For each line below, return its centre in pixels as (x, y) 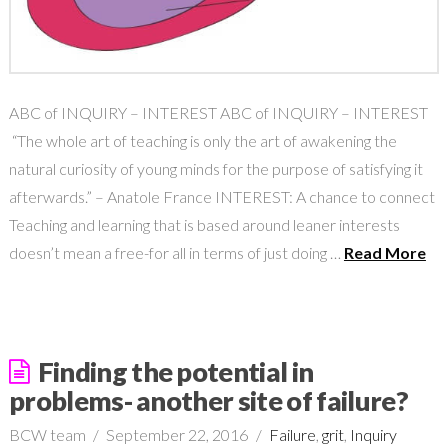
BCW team (47, 434)
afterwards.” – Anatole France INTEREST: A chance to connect (223, 196)
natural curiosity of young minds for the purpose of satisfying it (215, 168)
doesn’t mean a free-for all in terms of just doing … (176, 252)
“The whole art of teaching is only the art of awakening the (202, 140)
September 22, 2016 (177, 434)
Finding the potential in (175, 371)
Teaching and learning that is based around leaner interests (204, 224)
